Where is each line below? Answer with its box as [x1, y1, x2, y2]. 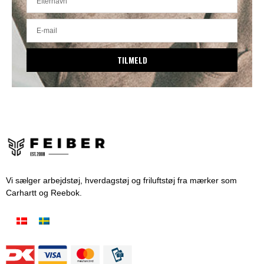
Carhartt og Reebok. [6, 187, 82, 197]
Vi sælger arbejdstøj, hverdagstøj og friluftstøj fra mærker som [6, 175, 237, 185]
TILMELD [117, 53, 147, 66]
